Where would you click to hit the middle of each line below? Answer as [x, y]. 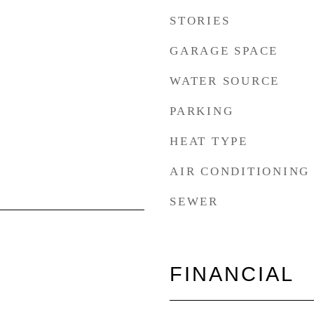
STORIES [200, 21]
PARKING [202, 111]
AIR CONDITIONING [240, 171]
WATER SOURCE [225, 81]
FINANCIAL [232, 274]
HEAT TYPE [209, 141]
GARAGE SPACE [224, 51]
